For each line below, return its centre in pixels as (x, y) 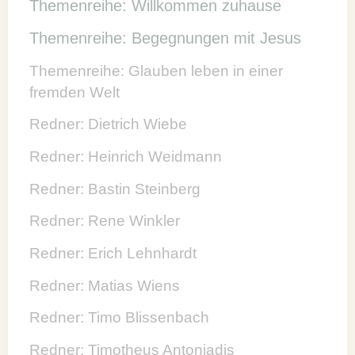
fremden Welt (75, 92)
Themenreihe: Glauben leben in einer (157, 71)
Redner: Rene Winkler (105, 221)
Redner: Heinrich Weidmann (126, 156)
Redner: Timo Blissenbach (120, 318)
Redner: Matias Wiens (105, 285)
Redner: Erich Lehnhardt (113, 253)
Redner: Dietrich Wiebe (109, 124)
